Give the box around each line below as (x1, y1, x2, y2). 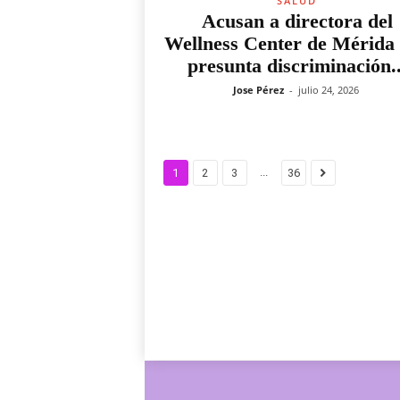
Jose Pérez (232, 83, 284, 96)
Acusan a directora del (201, 10, 393, 32)
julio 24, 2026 (297, 83, 359, 96)
